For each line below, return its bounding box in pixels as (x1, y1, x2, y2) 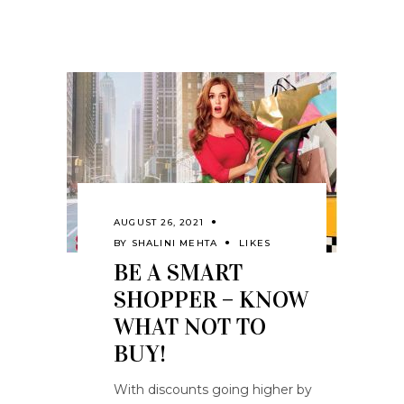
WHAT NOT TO (114, 313, 266, 341)
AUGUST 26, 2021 (114, 216, 204, 228)
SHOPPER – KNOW (114, 286, 308, 314)
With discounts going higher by (114, 381, 312, 398)
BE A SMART (114, 259, 243, 287)
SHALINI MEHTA (131, 237, 218, 249)
